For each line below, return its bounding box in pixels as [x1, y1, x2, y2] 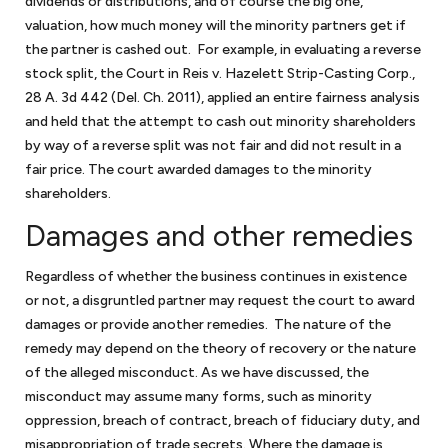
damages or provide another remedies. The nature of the [25, 316, 391, 333]
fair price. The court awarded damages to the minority [25, 161, 372, 178]
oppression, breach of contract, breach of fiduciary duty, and [25, 412, 420, 429]
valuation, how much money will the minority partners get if [25, 17, 406, 34]
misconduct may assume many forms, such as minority [25, 388, 372, 405]
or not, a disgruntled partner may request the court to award [25, 292, 415, 309]
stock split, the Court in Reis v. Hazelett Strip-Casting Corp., [25, 65, 415, 82]
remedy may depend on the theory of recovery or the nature [25, 340, 416, 357]
